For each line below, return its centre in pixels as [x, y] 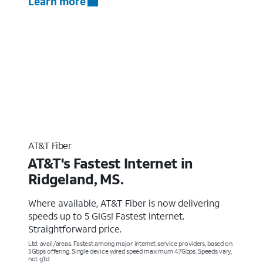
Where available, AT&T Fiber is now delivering [124, 203]
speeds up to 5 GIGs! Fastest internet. [106, 215]
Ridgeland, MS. [76, 179]
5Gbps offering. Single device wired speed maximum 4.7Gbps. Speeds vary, [130, 251]
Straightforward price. [75, 228]
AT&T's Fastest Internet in [110, 163]
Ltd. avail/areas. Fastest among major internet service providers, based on [130, 243]
